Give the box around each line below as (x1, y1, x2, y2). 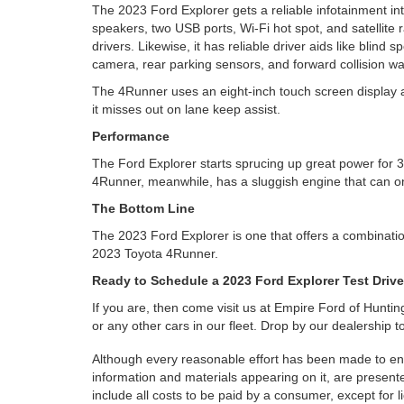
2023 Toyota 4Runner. (92, 246, 218, 261)
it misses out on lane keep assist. (92, 102, 288, 116)
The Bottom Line (92, 201, 195, 216)
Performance (92, 129, 170, 143)
